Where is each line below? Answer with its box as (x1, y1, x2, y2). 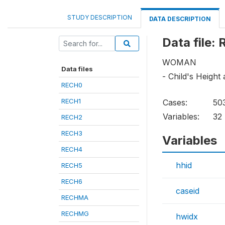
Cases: (163, 97, 187, 108)
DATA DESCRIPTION (149, 15, 211, 23)
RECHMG (61, 209, 89, 217)
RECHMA (61, 193, 88, 201)
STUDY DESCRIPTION (67, 14, 132, 21)
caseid (176, 186, 199, 196)
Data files (61, 65, 93, 73)
